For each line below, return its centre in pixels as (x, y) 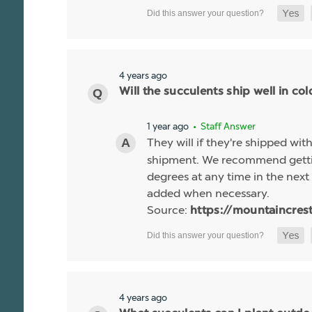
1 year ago (168, 126)
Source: (169, 210)
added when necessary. (208, 193)
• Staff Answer (223, 126)
